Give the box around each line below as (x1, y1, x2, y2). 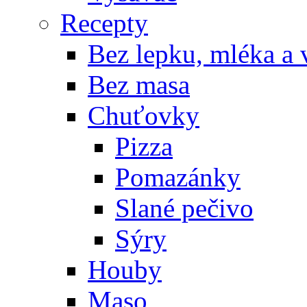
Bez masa (88, 69, 190, 99)
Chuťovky (88, 100, 199, 130)
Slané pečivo (115, 193, 254, 223)
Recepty (60, 8, 148, 38)
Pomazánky (115, 162, 241, 192)
